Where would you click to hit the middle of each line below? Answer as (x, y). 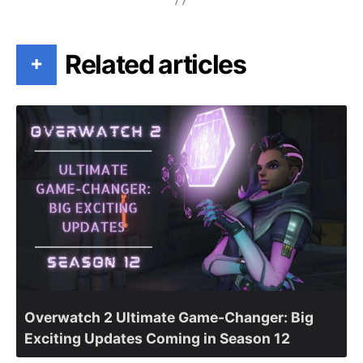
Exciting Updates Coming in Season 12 (157, 339)
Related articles (156, 64)
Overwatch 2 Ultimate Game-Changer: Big (169, 318)
